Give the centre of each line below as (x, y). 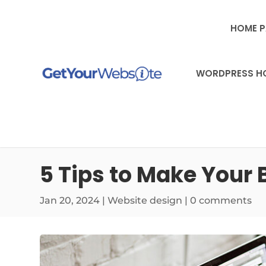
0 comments (221, 200)
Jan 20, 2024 (70, 200)
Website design (145, 200)
